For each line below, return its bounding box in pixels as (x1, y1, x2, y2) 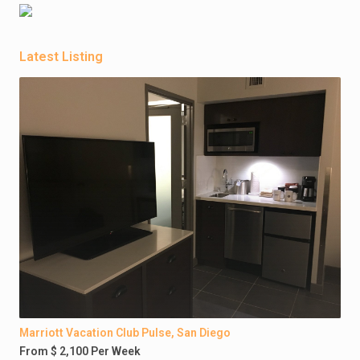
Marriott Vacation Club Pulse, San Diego (19, 326, 231, 339)
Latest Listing (19, 49, 103, 64)
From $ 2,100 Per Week (19, 345, 141, 358)
